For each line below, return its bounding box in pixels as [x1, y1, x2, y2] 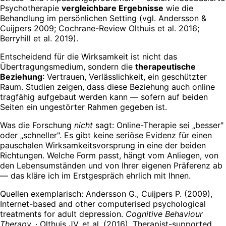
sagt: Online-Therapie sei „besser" [93, 120, 223, 131]
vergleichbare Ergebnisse [62, 3, 163, 14]
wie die [163, 3, 193, 14]
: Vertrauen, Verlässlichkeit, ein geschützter [42, 72, 207, 82]
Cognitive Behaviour [126, 209, 203, 219]
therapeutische [135, 62, 196, 72]
